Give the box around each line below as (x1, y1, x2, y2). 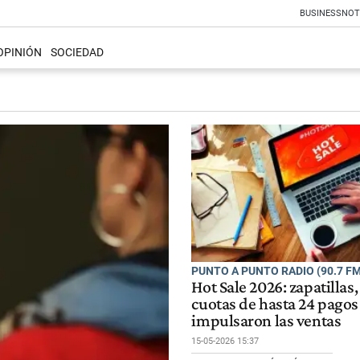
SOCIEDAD (50, 46, 104, 60)
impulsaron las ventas (191, 310, 342, 330)
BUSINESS (300, 8, 342, 18)
